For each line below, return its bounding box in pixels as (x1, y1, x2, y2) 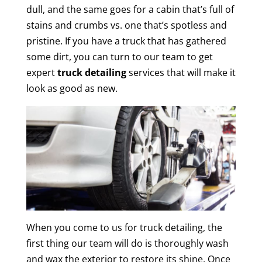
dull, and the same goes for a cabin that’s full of (26, 3, 234, 16)
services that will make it (126, 66, 236, 79)
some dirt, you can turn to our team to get (26, 50, 213, 63)
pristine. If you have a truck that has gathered (26, 35, 226, 47)
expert (26, 66, 57, 79)
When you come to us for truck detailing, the (26, 221, 222, 235)
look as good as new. (26, 82, 118, 95)
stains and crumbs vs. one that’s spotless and (26, 19, 227, 32)
